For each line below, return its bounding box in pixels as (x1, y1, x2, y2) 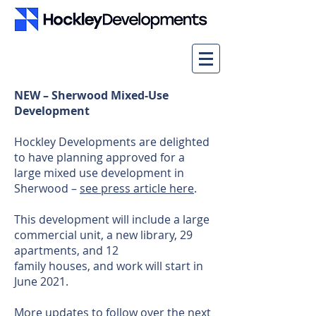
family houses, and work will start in (14, 258, 203, 274)
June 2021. (14, 274, 71, 289)
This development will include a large (14, 212, 209, 227)
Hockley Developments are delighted (14, 134, 209, 150)
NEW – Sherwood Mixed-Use (14, 87, 169, 103)
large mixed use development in (14, 165, 184, 181)
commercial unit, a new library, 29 (14, 227, 193, 243)
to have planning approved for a (14, 150, 185, 165)
